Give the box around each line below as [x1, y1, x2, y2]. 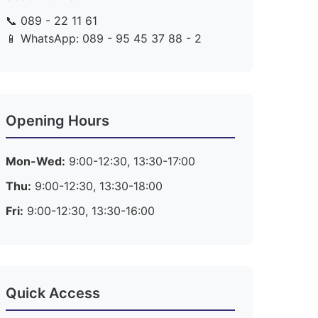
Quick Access [5, 285, 100, 302]
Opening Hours [5, 112, 109, 129]
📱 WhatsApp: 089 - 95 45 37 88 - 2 [5, 31, 202, 45]
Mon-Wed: [5, 154, 65, 168]
